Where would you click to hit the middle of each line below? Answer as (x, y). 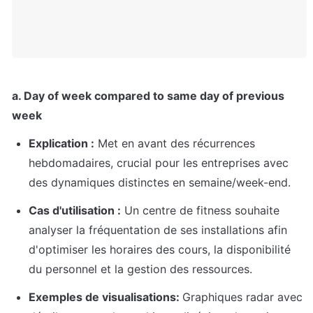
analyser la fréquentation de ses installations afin (158, 230)
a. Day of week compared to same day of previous (148, 96)
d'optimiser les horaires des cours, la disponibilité (160, 250)
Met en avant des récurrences (175, 144)
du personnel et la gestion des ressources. (140, 269)
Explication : (61, 144)
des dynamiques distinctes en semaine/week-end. (160, 183)
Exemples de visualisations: (105, 297)
